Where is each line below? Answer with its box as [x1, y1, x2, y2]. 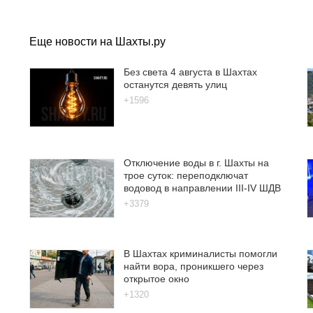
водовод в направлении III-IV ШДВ [124, 182, 281, 194]
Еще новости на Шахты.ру [29, 35, 166, 48]
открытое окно [124, 272, 189, 284]
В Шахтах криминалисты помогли [124, 247, 277, 259]
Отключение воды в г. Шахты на [124, 156, 269, 168]
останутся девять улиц [124, 78, 227, 90]
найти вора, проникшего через [124, 260, 263, 272]
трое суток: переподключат [124, 169, 248, 181]
